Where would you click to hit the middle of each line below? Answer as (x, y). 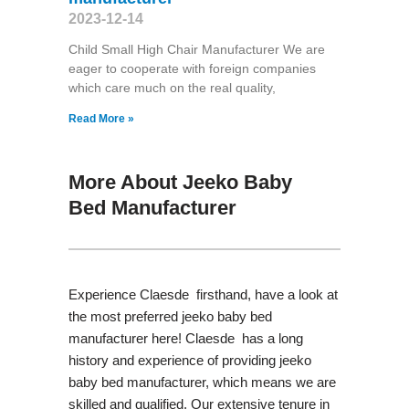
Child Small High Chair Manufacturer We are (196, 49)
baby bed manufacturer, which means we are (202, 382)
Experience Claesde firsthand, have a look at (203, 294)
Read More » (101, 118)
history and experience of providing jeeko (189, 360)
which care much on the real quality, (172, 87)
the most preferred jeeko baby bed (170, 316)
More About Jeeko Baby (180, 182)
